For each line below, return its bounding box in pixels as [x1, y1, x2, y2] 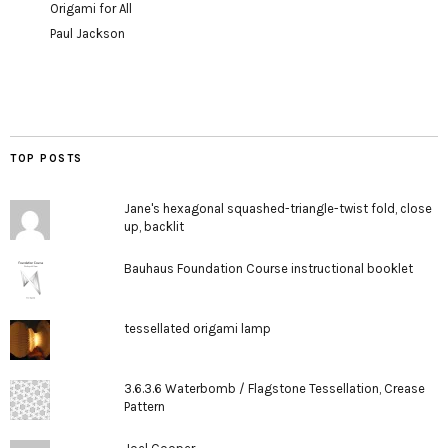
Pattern [123, 398, 165, 414]
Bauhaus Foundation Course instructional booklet [123, 260, 413, 276]
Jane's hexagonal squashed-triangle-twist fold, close [123, 200, 432, 216]
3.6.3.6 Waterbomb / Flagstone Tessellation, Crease [123, 380, 425, 396]
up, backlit [123, 218, 184, 234]
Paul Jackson [50, 25, 125, 41]
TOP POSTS [10, 151, 83, 165]
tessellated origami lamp [123, 320, 271, 336]
